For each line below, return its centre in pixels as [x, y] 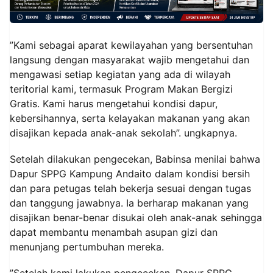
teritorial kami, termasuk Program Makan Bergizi [121, 89]
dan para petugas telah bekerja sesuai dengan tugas [130, 188]
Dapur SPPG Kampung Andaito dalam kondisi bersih [130, 173]
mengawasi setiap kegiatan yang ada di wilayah [120, 74]
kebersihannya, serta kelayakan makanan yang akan [130, 118]
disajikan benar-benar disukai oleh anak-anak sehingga [136, 217]
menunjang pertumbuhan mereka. [87, 246]
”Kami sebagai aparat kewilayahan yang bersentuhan [131, 45]
